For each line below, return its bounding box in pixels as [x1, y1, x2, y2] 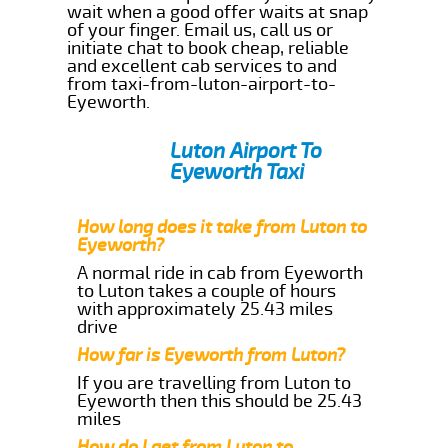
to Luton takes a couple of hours [77, 279, 337, 302]
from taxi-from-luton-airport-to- [67, 72, 337, 95]
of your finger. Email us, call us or [67, 18, 334, 41]
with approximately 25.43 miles [77, 297, 334, 320]
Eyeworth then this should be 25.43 [77, 389, 363, 412]
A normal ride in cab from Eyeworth [77, 261, 364, 284]
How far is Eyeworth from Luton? [77, 343, 346, 366]
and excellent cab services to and [67, 54, 338, 77]
